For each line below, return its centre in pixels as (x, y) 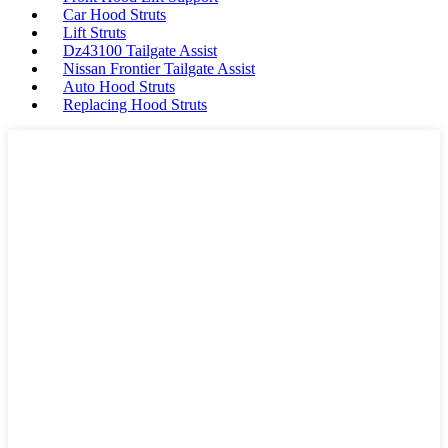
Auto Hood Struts (119, 86)
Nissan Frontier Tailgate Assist (159, 68)
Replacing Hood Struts (135, 104)
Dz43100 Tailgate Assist (140, 50)
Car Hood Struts (114, 14)
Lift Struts (94, 32)
